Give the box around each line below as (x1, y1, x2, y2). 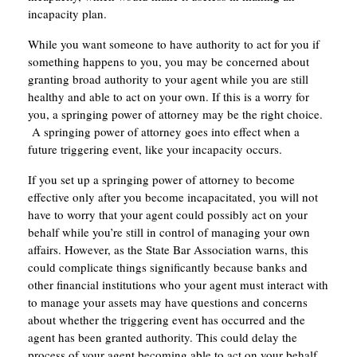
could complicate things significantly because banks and (28, 259, 308, 276)
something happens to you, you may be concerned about (28, 53, 309, 70)
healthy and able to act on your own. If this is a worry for (28, 88, 309, 105)
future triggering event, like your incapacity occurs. (28, 141, 282, 158)
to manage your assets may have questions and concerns (28, 294, 308, 311)
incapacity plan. (28, 6, 107, 22)
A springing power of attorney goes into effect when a (28, 124, 300, 140)
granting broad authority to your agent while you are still (28, 71, 308, 88)
